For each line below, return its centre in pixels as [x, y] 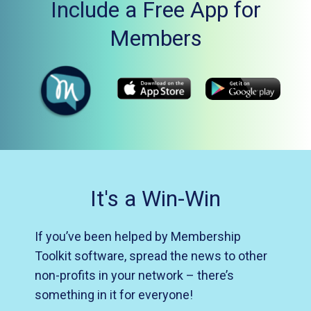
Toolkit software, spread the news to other [151, 255]
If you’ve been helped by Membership [138, 236]
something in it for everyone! [114, 294]
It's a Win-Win [155, 198]
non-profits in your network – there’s [134, 275]
